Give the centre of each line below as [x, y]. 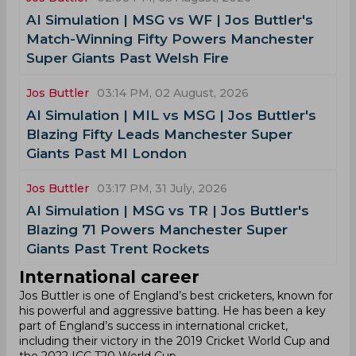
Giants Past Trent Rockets [118, 249]
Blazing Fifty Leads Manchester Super [159, 134]
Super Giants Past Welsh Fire [128, 58]
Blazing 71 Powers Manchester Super [157, 230]
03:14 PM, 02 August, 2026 [173, 93]
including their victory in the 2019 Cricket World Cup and [174, 341]
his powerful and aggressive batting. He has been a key [172, 311]
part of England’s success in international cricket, [153, 326]
